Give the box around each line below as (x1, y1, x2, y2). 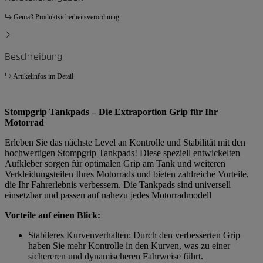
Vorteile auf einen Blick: (5, 210, 100, 220)
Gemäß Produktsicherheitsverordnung (14, 13, 119, 22)
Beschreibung (5, 49, 62, 63)
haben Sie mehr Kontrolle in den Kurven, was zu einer (28, 240, 230, 251)
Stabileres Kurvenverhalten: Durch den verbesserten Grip (28, 230, 240, 240)
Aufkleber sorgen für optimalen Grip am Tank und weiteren (5, 158, 225, 168)
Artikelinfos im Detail (13, 72, 73, 80)
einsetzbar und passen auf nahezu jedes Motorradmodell (5, 190, 211, 200)
